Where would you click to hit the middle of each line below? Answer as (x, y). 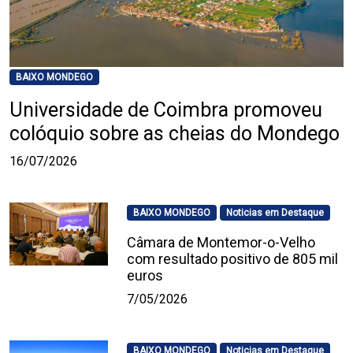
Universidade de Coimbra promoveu (166, 110)
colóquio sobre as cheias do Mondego (175, 134)
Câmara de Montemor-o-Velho (221, 243)
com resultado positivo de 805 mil (233, 259)
